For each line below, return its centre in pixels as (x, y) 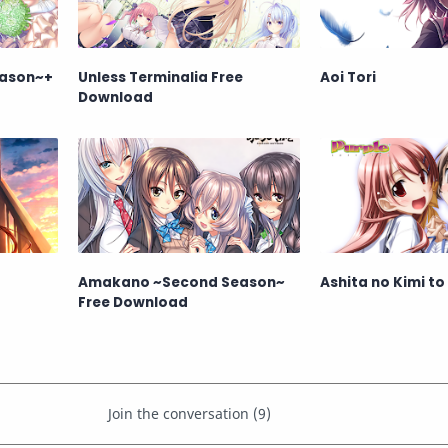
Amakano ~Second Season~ (182, 283)
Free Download (133, 303)
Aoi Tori (347, 77)
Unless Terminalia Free (161, 77)
